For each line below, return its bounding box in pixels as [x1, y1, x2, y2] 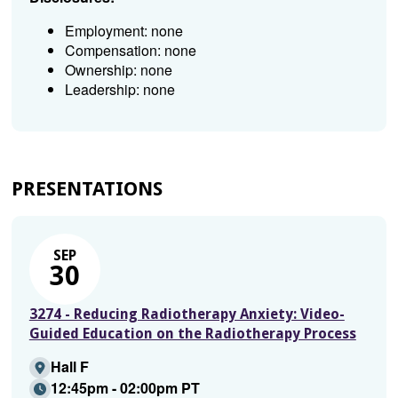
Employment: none [64, 20, 183, 41]
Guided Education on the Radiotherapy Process [28, 325, 356, 342]
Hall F [50, 356, 89, 377]
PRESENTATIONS [11, 178, 163, 200]
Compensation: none [64, 40, 196, 60]
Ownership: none [64, 60, 172, 80]
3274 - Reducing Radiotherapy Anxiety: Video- [28, 306, 345, 322]
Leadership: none [64, 79, 175, 99]
